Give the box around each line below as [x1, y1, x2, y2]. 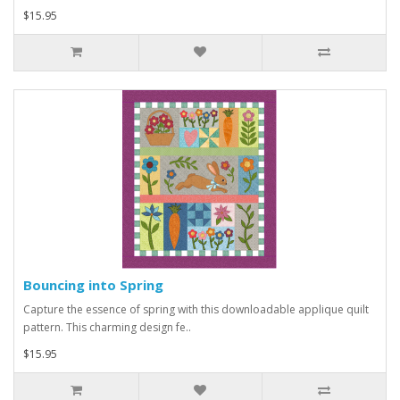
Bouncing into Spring [23, 276, 163, 295]
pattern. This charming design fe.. [23, 320, 191, 336]
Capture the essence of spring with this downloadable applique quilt [23, 302, 369, 318]
